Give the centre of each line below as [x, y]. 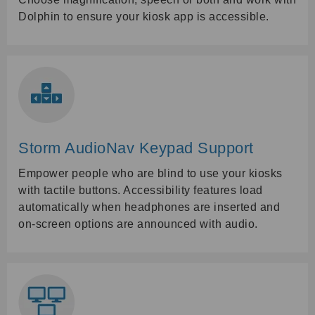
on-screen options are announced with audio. [138, 224]
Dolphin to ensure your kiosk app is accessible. [144, 16]
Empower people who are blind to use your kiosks [150, 173]
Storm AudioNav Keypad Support [136, 148]
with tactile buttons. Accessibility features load [141, 190]
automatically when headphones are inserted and [149, 207]
